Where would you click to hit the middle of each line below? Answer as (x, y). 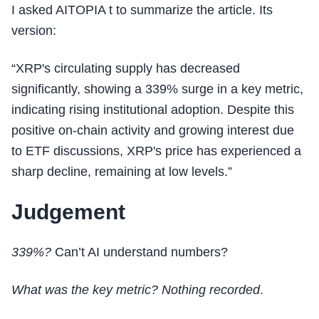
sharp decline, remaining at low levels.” (122, 172)
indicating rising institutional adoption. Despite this (153, 110)
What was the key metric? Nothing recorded (136, 290)
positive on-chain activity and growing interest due (153, 130)
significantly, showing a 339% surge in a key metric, (157, 89)
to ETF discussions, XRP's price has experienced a (156, 151)
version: (34, 31)
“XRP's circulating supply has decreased (126, 68)
